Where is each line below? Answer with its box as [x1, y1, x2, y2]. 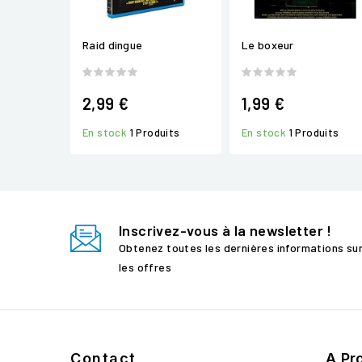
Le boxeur [242, 37, 294, 52]
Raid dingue [82, 37, 143, 52]
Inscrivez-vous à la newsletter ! [119, 221, 332, 239]
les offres [119, 260, 171, 274]
